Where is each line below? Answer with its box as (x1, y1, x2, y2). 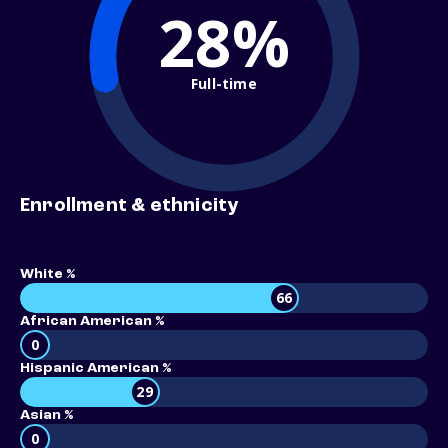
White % (20, 267, 75, 282)
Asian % (20, 408, 73, 423)
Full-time (191, 73, 257, 93)
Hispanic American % (20, 361, 171, 376)
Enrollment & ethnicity (20, 196, 239, 217)
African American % (20, 314, 164, 329)
